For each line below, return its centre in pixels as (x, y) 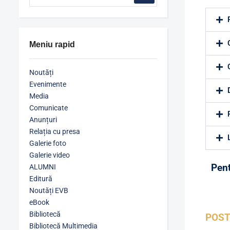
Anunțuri (43, 120)
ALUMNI (43, 167)
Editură (41, 179)
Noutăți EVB (49, 190)
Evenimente (48, 84)
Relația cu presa (55, 131)
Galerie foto (48, 143)
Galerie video (50, 155)
